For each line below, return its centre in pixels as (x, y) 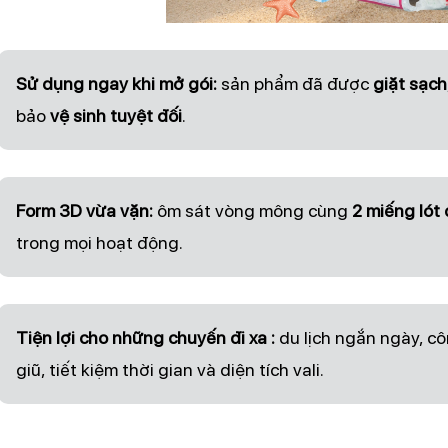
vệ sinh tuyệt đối (115, 115)
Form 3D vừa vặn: (84, 210)
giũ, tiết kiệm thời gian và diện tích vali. (169, 369)
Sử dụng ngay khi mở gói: (116, 83)
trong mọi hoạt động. (99, 242)
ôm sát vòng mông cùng (252, 210)
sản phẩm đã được (294, 83)
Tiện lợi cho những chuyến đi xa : (145, 337)
